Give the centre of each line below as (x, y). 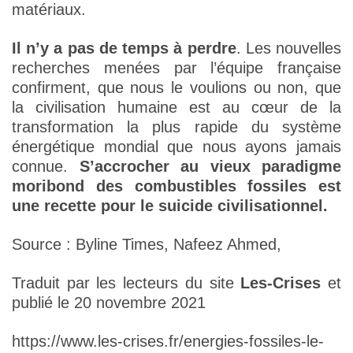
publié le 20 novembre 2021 (109, 302)
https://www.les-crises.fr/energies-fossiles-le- (168, 341)
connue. (46, 166)
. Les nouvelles (289, 48)
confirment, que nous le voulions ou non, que (176, 87)
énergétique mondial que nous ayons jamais (176, 146)
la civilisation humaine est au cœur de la (176, 107)
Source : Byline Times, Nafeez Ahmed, (147, 244)
